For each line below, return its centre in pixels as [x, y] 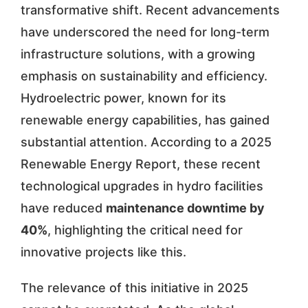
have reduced [63, 208]
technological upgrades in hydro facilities [142, 186]
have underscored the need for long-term [145, 32]
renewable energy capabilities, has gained [145, 120]
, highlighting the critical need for [145, 230]
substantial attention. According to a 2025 [146, 142]
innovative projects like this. [103, 252]
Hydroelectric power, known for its [123, 98]
